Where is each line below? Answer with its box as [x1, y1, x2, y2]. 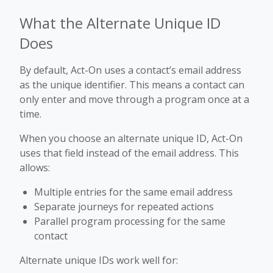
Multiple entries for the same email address [34, 185, 233, 199]
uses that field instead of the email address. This [19, 146, 239, 160]
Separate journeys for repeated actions [34, 200, 214, 213]
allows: [19, 161, 50, 174]
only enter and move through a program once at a [19, 93, 249, 106]
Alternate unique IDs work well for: [19, 253, 178, 267]
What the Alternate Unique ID [19, 13, 221, 33]
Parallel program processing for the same [34, 214, 225, 228]
